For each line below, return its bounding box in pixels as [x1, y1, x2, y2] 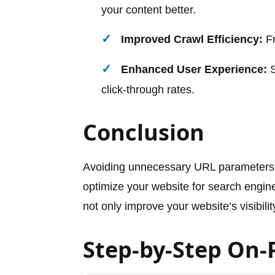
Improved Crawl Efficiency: [121, 33, 263, 45]
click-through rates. [101, 83, 195, 96]
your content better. [101, 3, 196, 16]
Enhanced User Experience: [121, 63, 267, 76]
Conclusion [83, 117, 204, 147]
